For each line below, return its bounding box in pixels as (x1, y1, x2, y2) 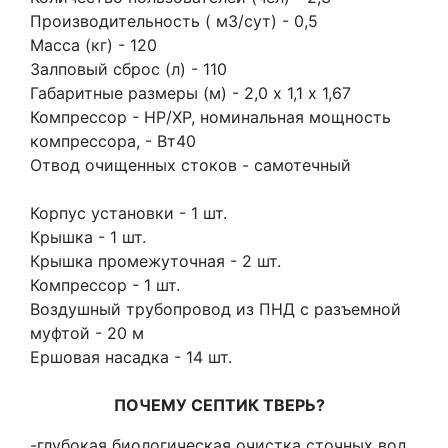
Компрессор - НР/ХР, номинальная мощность (30, 107, 391, 128)
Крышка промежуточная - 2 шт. (30, 251, 286, 272)
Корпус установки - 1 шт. (30, 203, 232, 224)
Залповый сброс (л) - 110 (30, 59, 232, 80)
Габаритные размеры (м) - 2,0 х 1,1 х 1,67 (30, 83, 366, 104)
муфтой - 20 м (30, 323, 149, 344)
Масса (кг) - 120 (30, 35, 162, 56)
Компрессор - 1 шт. (30, 275, 185, 296)
